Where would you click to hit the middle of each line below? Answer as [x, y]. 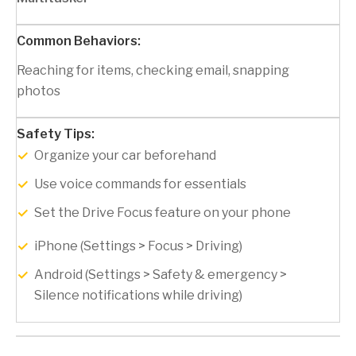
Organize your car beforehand [125, 156]
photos [39, 91]
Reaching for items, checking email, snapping [153, 71]
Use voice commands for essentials [140, 184]
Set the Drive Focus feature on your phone [163, 213]
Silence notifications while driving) [138, 296]
